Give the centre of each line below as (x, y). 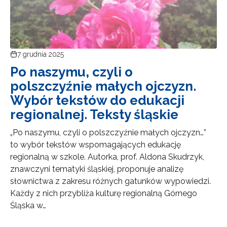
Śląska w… (28, 205)
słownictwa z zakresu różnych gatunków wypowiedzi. (110, 181)
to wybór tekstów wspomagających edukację (96, 144)
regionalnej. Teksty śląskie (94, 114)
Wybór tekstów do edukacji (97, 100)
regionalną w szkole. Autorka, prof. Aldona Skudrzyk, (107, 157)
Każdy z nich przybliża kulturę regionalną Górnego (104, 193)
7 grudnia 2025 (41, 54)
